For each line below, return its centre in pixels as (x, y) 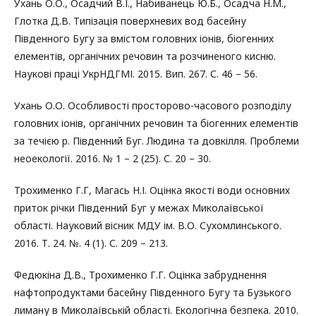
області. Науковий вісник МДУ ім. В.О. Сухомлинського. (148, 225)
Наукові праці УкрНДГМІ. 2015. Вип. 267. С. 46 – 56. (136, 74)
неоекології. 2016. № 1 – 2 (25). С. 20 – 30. (113, 158)
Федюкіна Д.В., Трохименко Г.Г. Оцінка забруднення (140, 275)
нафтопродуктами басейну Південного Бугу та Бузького (153, 292)
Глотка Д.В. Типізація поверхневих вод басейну (130, 21)
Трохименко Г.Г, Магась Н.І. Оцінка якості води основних (152, 190)
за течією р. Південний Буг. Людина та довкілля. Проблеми (157, 141)
